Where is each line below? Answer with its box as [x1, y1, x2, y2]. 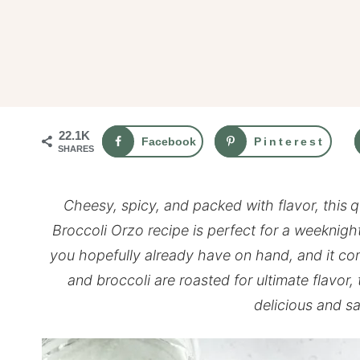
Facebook [141, 135, 196, 149]
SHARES [58, 144, 94, 154]
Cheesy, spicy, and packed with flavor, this [63, 197, 347, 215]
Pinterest [253, 135, 325, 149]
